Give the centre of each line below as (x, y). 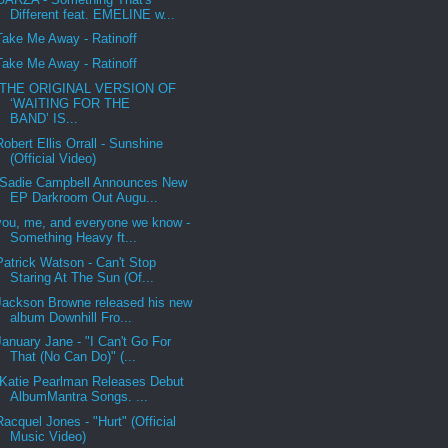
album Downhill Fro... (71, 317)
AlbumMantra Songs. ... (79, 396)
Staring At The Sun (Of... (82, 277)
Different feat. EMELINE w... (93, 14)
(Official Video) (53, 158)
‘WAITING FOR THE (70, 103)
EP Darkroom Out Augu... (84, 198)
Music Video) (48, 436)
